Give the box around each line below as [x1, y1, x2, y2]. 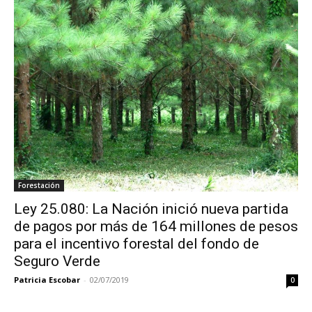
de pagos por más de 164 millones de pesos [14, 218, 298, 235]
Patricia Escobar [14, 274, 80, 286]
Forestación [18, 180, 60, 191]
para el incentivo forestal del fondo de [14, 235, 259, 253]
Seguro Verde [14, 253, 100, 270]
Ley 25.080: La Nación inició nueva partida [14, 201, 288, 218]
